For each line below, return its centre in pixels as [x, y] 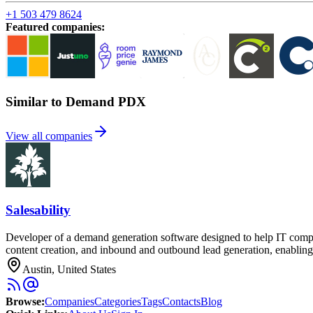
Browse [23, 302]
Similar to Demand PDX [76, 101]
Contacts [181, 302]
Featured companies [53, 27]
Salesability [38, 210]
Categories [118, 302]
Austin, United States [69, 270]
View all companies [49, 136]
